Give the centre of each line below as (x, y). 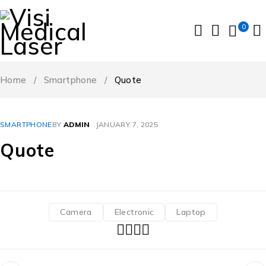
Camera (76, 212)
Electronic (134, 212)
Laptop (191, 212)
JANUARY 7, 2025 (127, 124)
